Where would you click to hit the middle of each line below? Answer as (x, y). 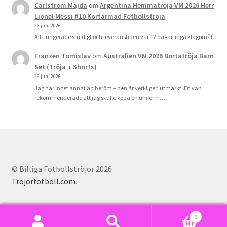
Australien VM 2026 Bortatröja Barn (159, 56)
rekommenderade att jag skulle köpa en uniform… (100, 97)
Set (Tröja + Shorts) (66, 67)
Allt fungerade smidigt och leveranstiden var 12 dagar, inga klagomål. (124, 37)
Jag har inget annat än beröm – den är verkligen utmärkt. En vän (118, 88)
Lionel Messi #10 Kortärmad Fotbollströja (100, 16)
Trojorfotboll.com (43, 182)
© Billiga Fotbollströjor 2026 (62, 169)
